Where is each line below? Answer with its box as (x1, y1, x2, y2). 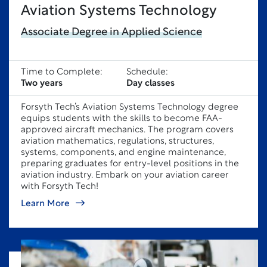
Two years (21, 79, 63, 88)
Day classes (126, 79, 175, 88)
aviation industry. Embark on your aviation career (21, 171, 229, 180)
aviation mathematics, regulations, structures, (21, 137, 214, 146)
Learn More (21, 200, 70, 209)
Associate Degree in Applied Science (21, 27, 202, 38)
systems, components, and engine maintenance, (21, 148, 226, 157)
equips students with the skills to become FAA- (21, 114, 222, 123)
